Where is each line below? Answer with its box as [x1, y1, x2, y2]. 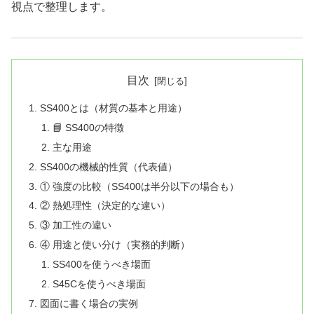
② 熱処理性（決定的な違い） [40, 200, 171, 212]
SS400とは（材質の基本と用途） [40, 102, 188, 114]
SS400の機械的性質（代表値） [40, 161, 178, 172]
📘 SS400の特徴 [52, 121, 124, 133]
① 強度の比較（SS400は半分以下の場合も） [40, 180, 240, 192]
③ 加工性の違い [40, 219, 112, 231]
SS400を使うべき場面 [52, 259, 151, 271]
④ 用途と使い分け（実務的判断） [40, 239, 191, 251]
